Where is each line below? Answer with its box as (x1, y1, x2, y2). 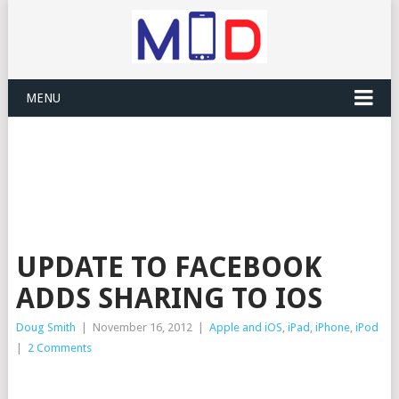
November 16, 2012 (92, 321, 192, 334)
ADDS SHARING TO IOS (15, 281, 322, 315)
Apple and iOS (208, 321, 282, 334)
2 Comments (27, 341, 92, 354)
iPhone (314, 321, 350, 334)
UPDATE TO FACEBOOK (15, 250, 322, 284)
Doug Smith (15, 321, 76, 334)
